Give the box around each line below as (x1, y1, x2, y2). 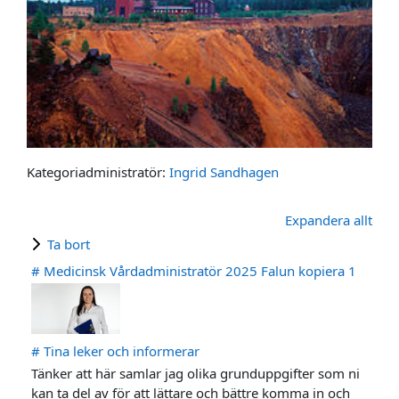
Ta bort (47, 235, 91, 254)
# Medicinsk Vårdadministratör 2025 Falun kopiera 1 (31, 262, 357, 281)
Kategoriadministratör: (27, 163, 170, 182)
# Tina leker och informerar (31, 341, 200, 360)
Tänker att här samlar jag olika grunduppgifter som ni (31, 363, 361, 382)
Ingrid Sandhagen (169, 163, 280, 182)
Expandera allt (284, 211, 372, 230)
